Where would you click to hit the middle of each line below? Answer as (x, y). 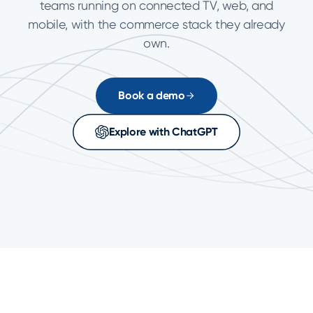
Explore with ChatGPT (163, 132)
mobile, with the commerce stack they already (156, 24)
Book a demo (152, 95)
